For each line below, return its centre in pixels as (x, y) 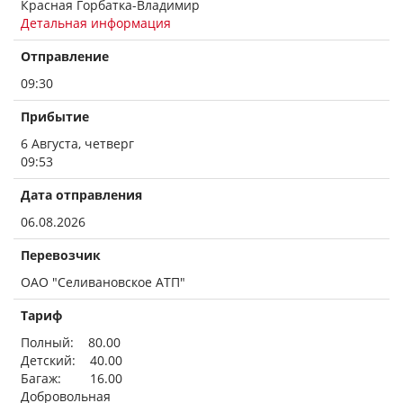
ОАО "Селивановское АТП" (103, 282)
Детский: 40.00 (72, 360)
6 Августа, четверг (77, 143)
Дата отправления (81, 195)
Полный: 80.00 (71, 342)
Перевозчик (61, 255)
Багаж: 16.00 (72, 378)
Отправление (65, 56)
